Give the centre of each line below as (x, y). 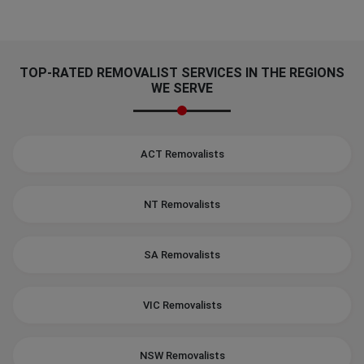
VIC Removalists (182, 305)
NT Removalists (182, 204)
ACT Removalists (182, 154)
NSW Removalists (182, 355)
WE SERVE (182, 88)
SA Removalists (182, 255)
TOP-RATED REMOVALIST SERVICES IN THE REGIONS (182, 73)
